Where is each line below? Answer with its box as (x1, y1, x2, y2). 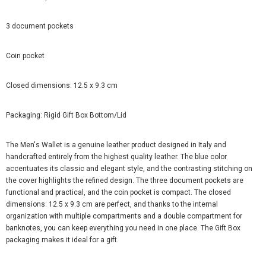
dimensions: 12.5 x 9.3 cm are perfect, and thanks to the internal (6, 200, 218, 209)
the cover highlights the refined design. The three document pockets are (6, 176, 243, 185)
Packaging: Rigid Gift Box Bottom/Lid (6, 111, 126, 120)
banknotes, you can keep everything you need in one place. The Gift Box (6, 224, 240, 233)
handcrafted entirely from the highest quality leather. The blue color (6, 153, 227, 161)
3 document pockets (6, 22, 74, 31)
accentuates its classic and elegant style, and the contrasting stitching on (6, 164, 252, 173)
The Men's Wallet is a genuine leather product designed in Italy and (6, 141, 226, 150)
